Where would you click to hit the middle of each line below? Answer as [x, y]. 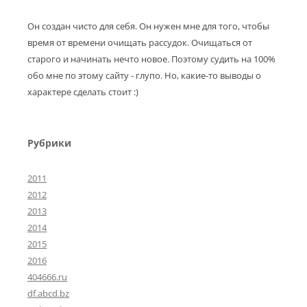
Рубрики [49, 143]
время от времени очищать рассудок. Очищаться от [140, 43]
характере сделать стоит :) [83, 92]
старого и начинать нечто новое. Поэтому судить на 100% [151, 59]
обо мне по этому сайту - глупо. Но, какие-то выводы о [144, 76]
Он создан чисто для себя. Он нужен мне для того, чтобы [148, 26]
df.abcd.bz [48, 294]
